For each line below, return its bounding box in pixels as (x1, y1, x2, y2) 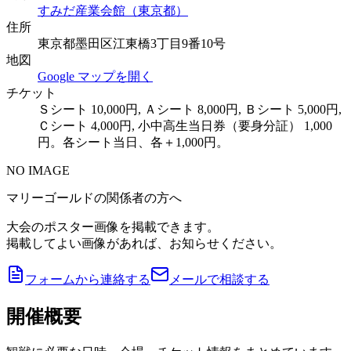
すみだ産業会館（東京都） (38, 3, 188, 17)
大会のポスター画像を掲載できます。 (6, 219, 219, 233)
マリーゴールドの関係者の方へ (6, 190, 182, 204)
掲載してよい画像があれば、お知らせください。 (6, 236, 282, 250)
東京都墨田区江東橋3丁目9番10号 (38, 36, 226, 50)
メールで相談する (169, 272, 270, 286)
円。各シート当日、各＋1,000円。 (38, 135, 229, 149)
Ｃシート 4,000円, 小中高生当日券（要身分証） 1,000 (38, 118, 332, 132)
